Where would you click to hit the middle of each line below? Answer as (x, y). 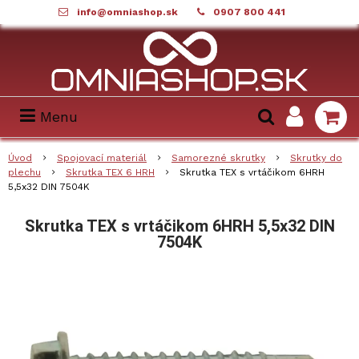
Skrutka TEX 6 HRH (110, 172)
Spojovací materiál (102, 158)
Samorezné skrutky (218, 158)
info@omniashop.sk (127, 12)
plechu (24, 172)
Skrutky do (316, 158)
